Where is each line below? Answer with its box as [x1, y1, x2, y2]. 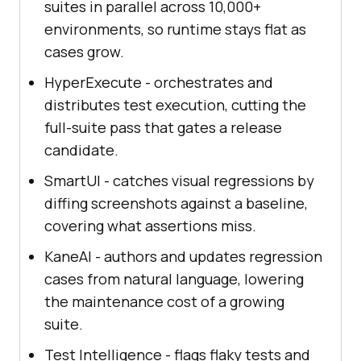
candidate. [44, 139, 118, 160]
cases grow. [44, 41, 124, 61]
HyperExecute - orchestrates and [44, 72, 273, 92]
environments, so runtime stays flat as [44, 19, 306, 39]
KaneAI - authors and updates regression [44, 246, 322, 266]
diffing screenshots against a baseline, [44, 193, 308, 213]
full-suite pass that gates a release [44, 117, 282, 137]
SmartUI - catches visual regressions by [44, 170, 314, 190]
